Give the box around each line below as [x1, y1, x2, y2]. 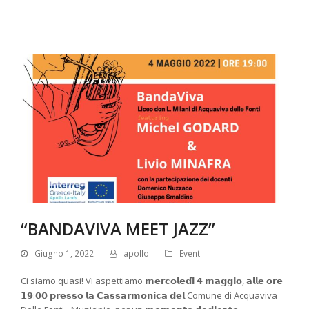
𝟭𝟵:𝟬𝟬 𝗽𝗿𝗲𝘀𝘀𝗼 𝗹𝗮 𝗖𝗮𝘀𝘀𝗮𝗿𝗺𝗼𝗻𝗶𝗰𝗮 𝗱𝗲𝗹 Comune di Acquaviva [21, 289, 277, 302]
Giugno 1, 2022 [34, 248, 94, 260]
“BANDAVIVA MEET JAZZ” [21, 217, 215, 240]
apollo [123, 248, 149, 260]
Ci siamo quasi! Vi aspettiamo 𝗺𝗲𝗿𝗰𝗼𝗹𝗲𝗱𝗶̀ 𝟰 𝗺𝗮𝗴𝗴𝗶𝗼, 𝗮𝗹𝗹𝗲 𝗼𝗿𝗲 [21, 275, 283, 288]
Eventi [179, 248, 202, 260]
